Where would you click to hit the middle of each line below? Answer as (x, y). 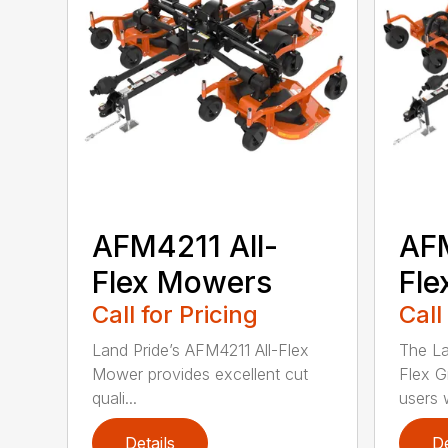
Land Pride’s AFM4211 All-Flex (201, 349)
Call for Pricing (175, 314)
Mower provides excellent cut (200, 373)
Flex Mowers (182, 281)
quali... (115, 397)
